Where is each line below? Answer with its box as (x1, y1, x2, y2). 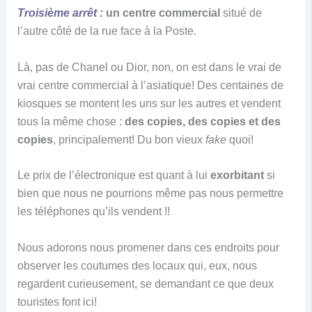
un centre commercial (105, 6, 220, 19)
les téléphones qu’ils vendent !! (17, 205, 170, 218)
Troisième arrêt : (17, 6, 103, 19)
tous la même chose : (17, 115, 125, 127)
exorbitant (210, 169, 264, 182)
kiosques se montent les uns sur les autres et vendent (17, 97, 281, 109)
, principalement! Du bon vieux (52, 133, 205, 146)
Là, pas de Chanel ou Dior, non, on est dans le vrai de (17, 61, 281, 73)
